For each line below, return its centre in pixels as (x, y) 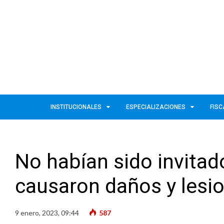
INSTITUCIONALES (76, 107)
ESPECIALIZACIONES (156, 107)
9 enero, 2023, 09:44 (47, 212)
